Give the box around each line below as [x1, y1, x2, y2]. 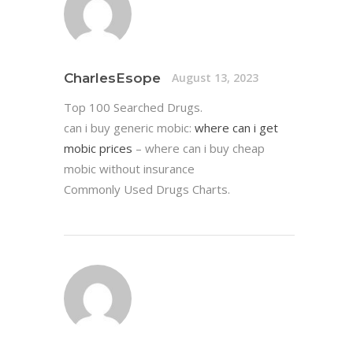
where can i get [195, 119, 278, 136]
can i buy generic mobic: [64, 119, 195, 136]
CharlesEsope [64, 69, 161, 86]
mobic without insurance [64, 160, 195, 176]
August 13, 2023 [172, 70, 258, 86]
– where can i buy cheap [132, 139, 265, 156]
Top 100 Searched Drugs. [64, 98, 203, 115]
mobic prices [64, 139, 132, 156]
